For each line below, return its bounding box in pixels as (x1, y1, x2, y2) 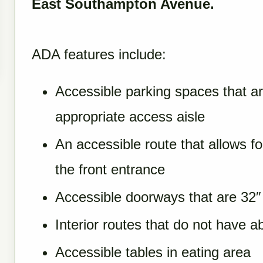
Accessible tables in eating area (55, 244, 251, 260)
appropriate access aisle (55, 109, 205, 124)
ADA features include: (32, 46, 166, 62)
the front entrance (55, 161, 165, 177)
